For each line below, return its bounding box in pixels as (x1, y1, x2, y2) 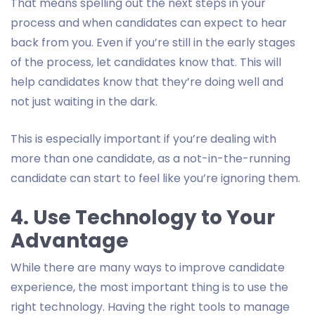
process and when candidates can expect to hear (11, 14, 287, 31)
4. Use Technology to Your (11, 203, 275, 231)
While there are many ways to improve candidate (11, 259, 285, 276)
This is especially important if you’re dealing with (11, 130, 276, 147)
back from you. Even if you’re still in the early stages (11, 34, 295, 51)
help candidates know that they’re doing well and (11, 73, 283, 90)
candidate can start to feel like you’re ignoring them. (11, 169, 300, 186)
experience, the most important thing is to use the (11, 278, 288, 295)
